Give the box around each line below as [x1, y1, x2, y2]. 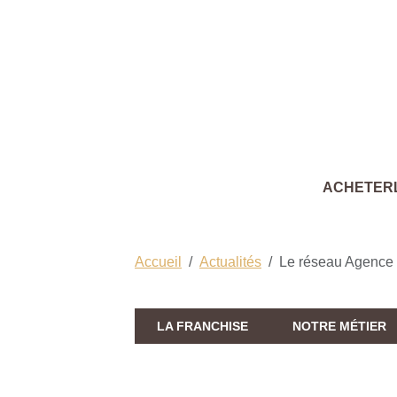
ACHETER [322, 179, 393, 195]
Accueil [135, 253, 182, 269]
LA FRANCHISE [157, 318, 248, 333]
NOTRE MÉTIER [292, 318, 386, 333]
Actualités [199, 253, 261, 269]
